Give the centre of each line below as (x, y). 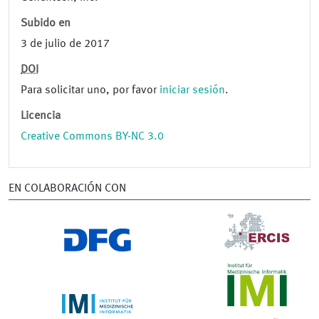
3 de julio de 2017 (65, 45)
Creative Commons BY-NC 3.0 (92, 137)
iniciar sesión (192, 91)
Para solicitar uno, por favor (90, 91)
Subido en (46, 24)
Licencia (41, 116)
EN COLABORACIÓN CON (67, 189)
